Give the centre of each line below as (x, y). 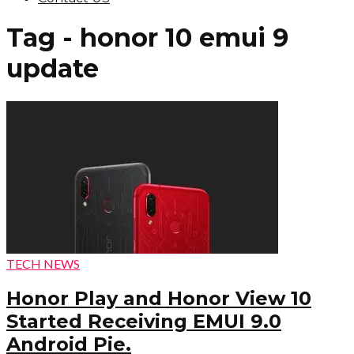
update (53, 69)
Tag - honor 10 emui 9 (147, 38)
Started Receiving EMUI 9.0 (144, 321)
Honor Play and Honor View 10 (159, 298)
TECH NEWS (43, 263)
